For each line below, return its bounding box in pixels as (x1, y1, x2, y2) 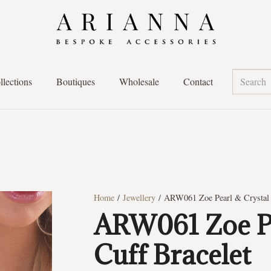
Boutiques (56, 75, 96, 88)
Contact (183, 75, 214, 88)
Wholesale (119, 75, 160, 88)
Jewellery (123, 192, 155, 203)
